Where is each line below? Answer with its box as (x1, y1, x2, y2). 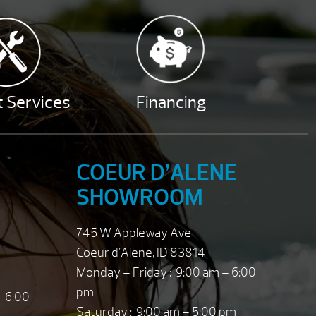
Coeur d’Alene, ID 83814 (76, 244, 206, 261)
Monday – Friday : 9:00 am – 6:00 (76, 264, 257, 281)
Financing (135, 92, 206, 114)
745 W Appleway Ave (76, 224, 192, 241)
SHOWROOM (76, 182, 204, 212)
